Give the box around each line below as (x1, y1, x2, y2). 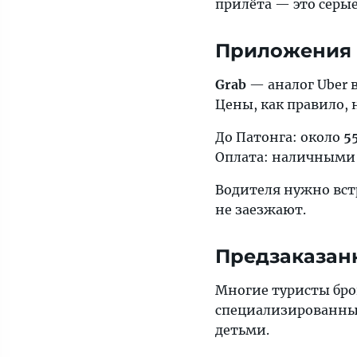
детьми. (215, 322, 269, 338)
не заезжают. (215, 202, 306, 218)
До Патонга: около (215, 129, 343, 145)
